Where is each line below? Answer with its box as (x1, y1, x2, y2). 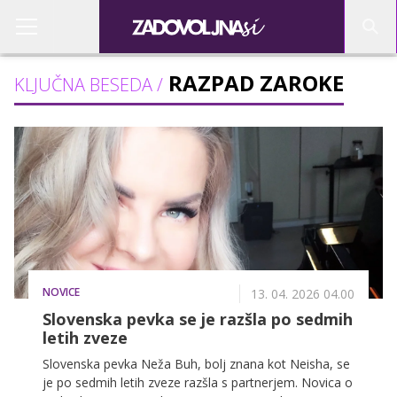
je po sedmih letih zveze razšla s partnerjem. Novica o (43, 374, 353, 392)
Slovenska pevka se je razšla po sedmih (43, 308, 353, 331)
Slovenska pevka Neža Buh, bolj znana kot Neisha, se (43, 355, 350, 373)
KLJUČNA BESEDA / (14, 73, 163, 97)
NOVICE (43, 284, 80, 300)
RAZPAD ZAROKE (163, 68, 344, 97)
